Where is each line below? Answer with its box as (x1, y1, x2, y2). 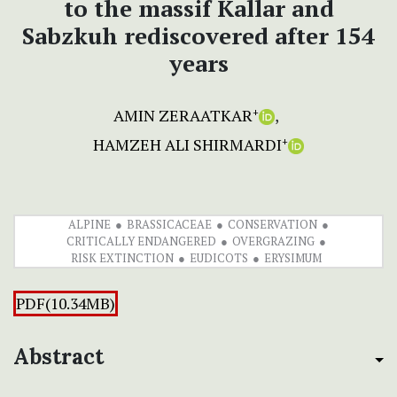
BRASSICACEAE (127, 215, 212, 232)
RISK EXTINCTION (71, 249, 174, 266)
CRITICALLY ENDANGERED (66, 232, 216, 249)
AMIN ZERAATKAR (113, 104, 253, 126)
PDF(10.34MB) (16, 292, 115, 314)
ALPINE (68, 215, 111, 232)
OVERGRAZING (232, 232, 315, 249)
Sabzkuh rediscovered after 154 (22, 19, 375, 51)
